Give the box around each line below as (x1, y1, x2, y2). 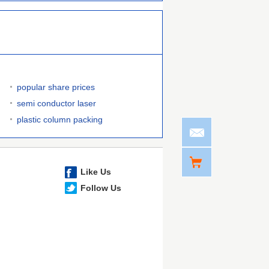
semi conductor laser (17, 98, 96, 108)
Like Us (80, 167, 111, 177)
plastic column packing (17, 115, 103, 124)
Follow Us (80, 183, 121, 193)
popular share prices (17, 82, 95, 92)
